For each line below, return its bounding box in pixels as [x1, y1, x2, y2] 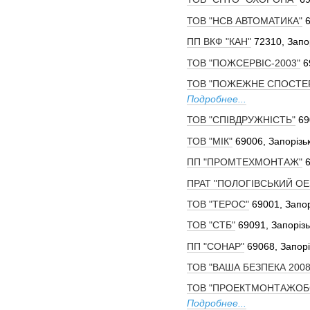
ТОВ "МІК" [187, 135, 232, 147]
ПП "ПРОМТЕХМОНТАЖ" [187, 156, 302, 168]
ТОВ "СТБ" [187, 219, 235, 231]
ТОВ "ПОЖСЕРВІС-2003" [187, 57, 300, 69]
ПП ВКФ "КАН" [187, 36, 251, 48]
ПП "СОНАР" [187, 240, 244, 252]
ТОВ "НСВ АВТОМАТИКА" [187, 15, 302, 26]
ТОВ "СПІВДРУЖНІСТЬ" [187, 114, 295, 126]
